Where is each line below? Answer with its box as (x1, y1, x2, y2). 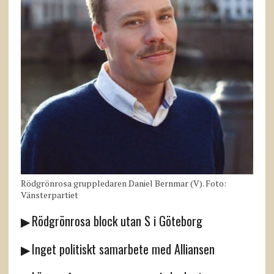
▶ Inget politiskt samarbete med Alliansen (20, 240, 215, 259)
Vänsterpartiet (20, 189, 78, 201)
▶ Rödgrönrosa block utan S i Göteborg (20, 212, 202, 231)
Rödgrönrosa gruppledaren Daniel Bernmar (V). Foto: (20, 177, 226, 190)
